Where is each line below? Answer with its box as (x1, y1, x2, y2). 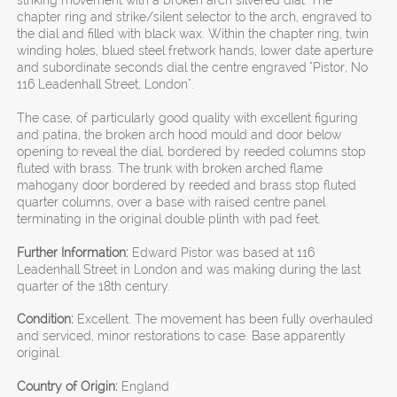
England (118, 378, 170, 393)
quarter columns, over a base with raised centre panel (17, 195, 326, 210)
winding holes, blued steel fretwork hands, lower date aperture (17, 43, 374, 58)
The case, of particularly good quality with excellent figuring (17, 111, 359, 126)
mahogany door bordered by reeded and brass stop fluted (17, 178, 357, 193)
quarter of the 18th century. (17, 278, 171, 293)
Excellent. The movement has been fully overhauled (77, 312, 374, 327)
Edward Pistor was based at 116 (128, 245, 315, 260)
